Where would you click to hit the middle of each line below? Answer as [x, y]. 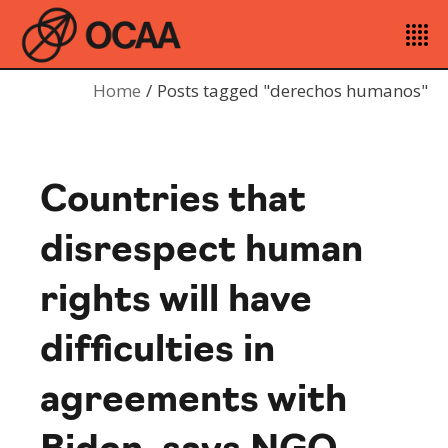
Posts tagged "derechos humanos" [292, 90]
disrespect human [202, 251]
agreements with [194, 401]
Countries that [173, 201]
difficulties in [158, 351]
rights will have [176, 301]
